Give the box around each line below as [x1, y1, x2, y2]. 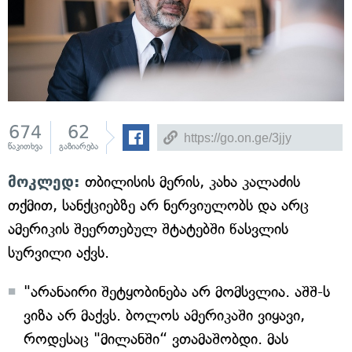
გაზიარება [59, 141, 98, 152]
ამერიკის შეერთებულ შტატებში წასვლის [8, 220, 288, 238]
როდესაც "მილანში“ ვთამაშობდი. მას [24, 330, 288, 348]
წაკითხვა [8, 141, 42, 152]
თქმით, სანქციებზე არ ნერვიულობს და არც [8, 196, 309, 214]
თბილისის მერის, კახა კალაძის [80, 173, 300, 191]
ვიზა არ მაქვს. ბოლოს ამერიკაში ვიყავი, [24, 306, 305, 324]
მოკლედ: [8, 173, 80, 190]
